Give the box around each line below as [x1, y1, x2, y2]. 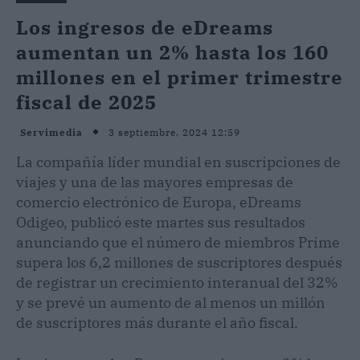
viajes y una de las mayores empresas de [16, 172, 293, 191]
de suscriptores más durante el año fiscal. [16, 313, 298, 332]
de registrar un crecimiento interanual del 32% [16, 272, 337, 292]
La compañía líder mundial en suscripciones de [16, 152, 341, 171]
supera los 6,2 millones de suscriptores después [16, 252, 342, 272]
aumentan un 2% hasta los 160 [16, 39, 329, 65]
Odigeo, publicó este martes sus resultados [16, 212, 305, 231]
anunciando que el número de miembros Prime [16, 232, 340, 252]
